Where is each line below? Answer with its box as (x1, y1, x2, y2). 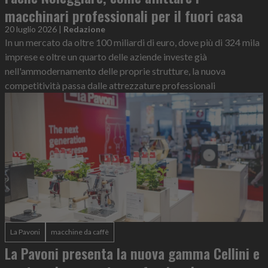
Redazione (63, 24, 105, 34)
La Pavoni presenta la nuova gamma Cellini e (5, 242, 260, 264)
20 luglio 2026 (5, 24, 57, 34)
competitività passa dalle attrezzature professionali (5, 80, 215, 91)
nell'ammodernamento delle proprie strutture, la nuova (5, 65, 226, 77)
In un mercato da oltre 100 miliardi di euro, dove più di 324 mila (5, 36, 260, 48)
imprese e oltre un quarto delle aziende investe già (5, 51, 207, 62)
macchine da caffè (51, 227, 109, 236)
